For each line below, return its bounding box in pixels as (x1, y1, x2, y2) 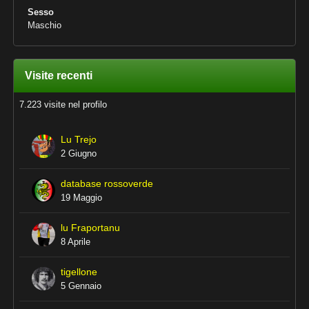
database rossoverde (61, 179, 153, 189)
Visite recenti (25, 70, 92, 81)
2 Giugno (61, 148, 97, 159)
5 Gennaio (61, 281, 101, 291)
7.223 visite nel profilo (19, 99, 107, 110)
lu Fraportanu (61, 223, 120, 233)
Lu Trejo (61, 134, 97, 145)
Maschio (28, 20, 61, 30)
